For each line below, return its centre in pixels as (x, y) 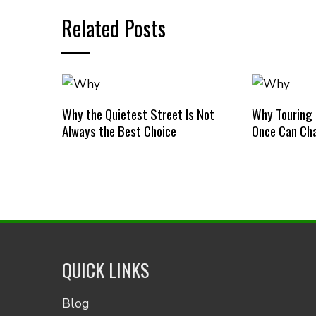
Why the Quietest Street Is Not (138, 114)
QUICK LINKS (106, 269)
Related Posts (114, 28)
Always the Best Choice (119, 130)
